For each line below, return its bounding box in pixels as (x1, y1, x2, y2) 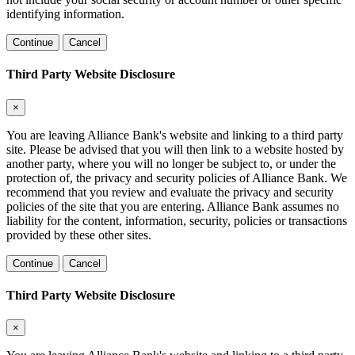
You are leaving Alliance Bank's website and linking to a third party (6, 128, 343, 142)
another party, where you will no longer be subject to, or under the (6, 156, 336, 170)
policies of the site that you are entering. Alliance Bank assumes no (6, 199, 339, 213)
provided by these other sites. (6, 227, 151, 242)
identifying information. (6, 7, 124, 21)
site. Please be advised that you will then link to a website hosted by (6, 142, 344, 156)
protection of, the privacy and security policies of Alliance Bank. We (6, 170, 347, 185)
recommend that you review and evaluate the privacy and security (6, 185, 334, 199)
